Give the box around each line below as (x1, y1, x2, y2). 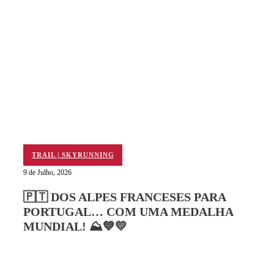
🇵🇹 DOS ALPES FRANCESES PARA (23, 190, 226, 204)
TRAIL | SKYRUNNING (31, 151, 114, 159)
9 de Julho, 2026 (23, 168, 72, 177)
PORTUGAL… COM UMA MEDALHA (23, 204, 233, 218)
